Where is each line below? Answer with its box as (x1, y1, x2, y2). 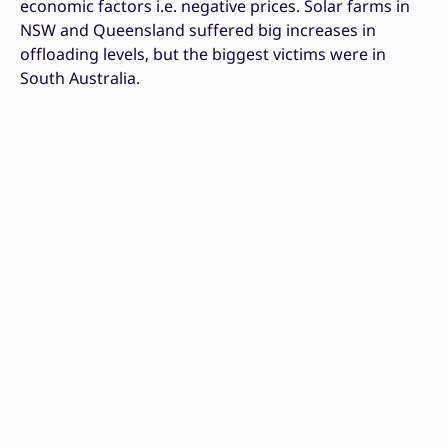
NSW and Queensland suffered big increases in (20, 18, 376, 41)
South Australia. (20, 66, 140, 89)
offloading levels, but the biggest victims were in (20, 42, 386, 65)
